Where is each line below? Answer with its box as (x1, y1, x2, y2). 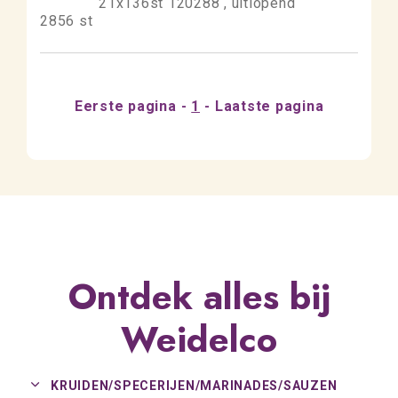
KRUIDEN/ (51, 378, 114, 393)
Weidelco (121, 314, 277, 365)
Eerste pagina (74, 98, 177, 115)
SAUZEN (283, 378, 338, 393)
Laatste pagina (214, 98, 324, 115)
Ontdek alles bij (68, 271, 330, 322)
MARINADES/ (200, 378, 283, 393)
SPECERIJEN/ (114, 378, 201, 393)
